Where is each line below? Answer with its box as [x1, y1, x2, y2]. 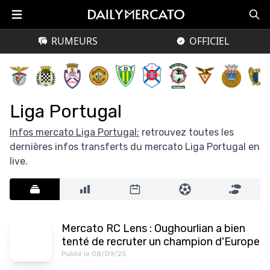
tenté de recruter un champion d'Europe [61, 234, 260, 248]
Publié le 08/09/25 [61, 249, 127, 258]
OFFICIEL [189, 34, 229, 48]
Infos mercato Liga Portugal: [10, 126, 139, 138]
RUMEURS [51, 34, 98, 48]
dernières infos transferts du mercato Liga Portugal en [10, 140, 260, 152]
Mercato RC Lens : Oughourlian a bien [61, 221, 245, 235]
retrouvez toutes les [139, 126, 234, 138]
